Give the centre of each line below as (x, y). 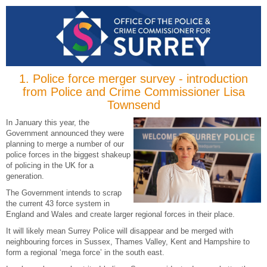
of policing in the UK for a (50, 165)
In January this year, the (48, 122)
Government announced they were (65, 133)
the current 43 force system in (58, 203)
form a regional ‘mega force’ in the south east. (85, 252)
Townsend (133, 105)
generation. (25, 176)
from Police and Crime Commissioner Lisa (133, 91)
